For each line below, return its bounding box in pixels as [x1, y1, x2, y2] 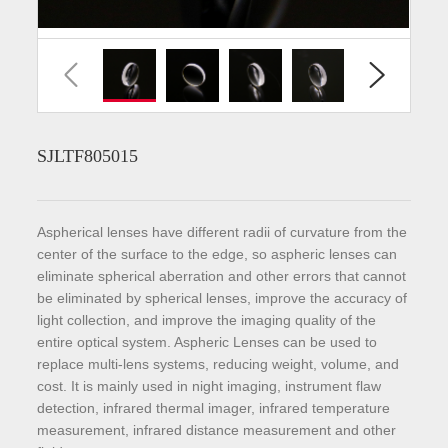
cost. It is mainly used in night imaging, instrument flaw [37, 377, 382, 394]
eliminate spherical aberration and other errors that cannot [37, 267, 407, 284]
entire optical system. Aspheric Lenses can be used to [37, 333, 378, 350]
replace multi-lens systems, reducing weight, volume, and [37, 355, 400, 372]
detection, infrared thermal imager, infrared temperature [37, 399, 391, 416]
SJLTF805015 [37, 145, 139, 166]
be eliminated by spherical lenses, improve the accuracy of [37, 289, 408, 306]
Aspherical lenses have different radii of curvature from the [37, 223, 408, 240]
